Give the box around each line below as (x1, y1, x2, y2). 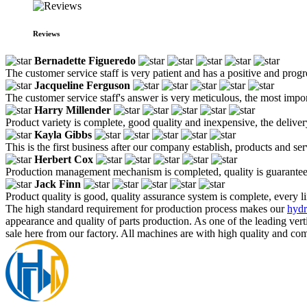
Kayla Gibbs (34, 128, 92, 140)
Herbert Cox (34, 153, 93, 165)
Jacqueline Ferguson (34, 79, 130, 91)
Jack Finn (34, 177, 81, 190)
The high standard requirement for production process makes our (5, 202, 287, 214)
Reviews (33, 29, 60, 38)
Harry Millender (34, 103, 111, 116)
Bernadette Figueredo (34, 54, 136, 66)
